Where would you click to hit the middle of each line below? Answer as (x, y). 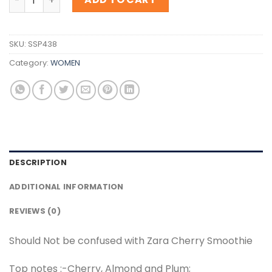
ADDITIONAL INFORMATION (66, 187)
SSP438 (42, 44)
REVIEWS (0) (35, 211)
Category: (30, 63)
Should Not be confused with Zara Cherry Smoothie (131, 241)
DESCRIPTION (38, 163)
